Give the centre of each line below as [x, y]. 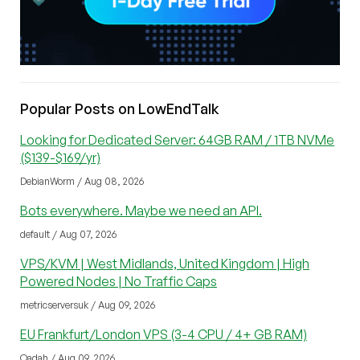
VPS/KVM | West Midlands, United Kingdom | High [165, 263]
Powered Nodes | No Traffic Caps [119, 281]
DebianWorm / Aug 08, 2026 [82, 181]
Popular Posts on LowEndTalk [120, 108]
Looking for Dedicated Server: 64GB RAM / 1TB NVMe [177, 139]
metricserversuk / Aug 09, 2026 [88, 305]
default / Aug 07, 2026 [68, 234]
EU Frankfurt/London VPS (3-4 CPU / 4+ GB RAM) [164, 334]
